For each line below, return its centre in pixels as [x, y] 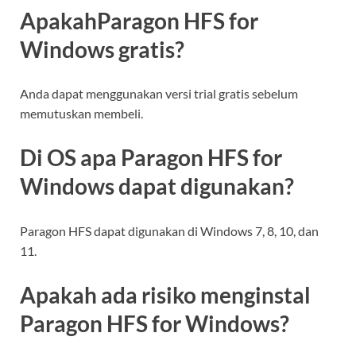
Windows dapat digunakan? [157, 186]
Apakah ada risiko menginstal [165, 294]
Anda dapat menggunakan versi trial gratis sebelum [159, 94]
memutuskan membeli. [81, 114]
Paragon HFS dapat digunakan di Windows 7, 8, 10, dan [169, 230]
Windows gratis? [102, 50]
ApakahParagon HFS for [139, 21]
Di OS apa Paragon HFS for [151, 158]
